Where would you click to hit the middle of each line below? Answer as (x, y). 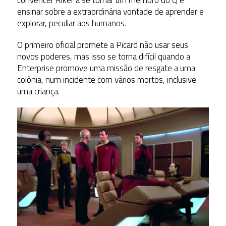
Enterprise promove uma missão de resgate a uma (106, 68)
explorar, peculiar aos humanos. (71, 23)
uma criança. (38, 92)
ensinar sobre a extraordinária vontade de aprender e (110, 12)
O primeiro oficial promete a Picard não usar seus (102, 45)
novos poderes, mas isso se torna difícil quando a (103, 57)
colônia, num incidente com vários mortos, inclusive (106, 80)
